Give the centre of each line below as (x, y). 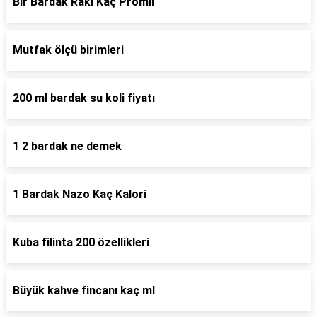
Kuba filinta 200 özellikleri (81, 242)
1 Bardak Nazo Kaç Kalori (80, 194)
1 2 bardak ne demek (67, 146)
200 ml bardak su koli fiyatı (84, 98)
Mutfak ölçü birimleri (68, 50)
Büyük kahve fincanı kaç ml (84, 290)
